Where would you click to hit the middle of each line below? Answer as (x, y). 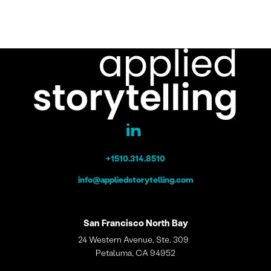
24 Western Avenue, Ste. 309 (135, 239)
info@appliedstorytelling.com (135, 179)
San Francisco (114, 223)
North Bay (167, 223)
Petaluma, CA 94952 (135, 252)
